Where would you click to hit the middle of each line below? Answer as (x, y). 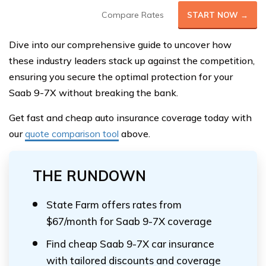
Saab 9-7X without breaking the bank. (94, 93)
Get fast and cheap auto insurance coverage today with (130, 118)
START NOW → (218, 15)
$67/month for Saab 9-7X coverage (129, 221)
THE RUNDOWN (89, 176)
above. (134, 134)
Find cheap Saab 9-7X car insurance (130, 244)
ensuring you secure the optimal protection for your (121, 77)
